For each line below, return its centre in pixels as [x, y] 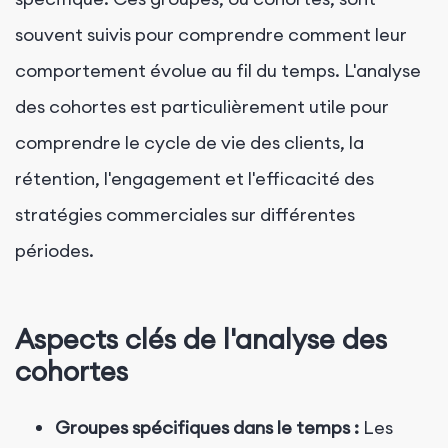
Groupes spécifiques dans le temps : [207, 427]
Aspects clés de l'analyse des [201, 339]
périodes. [54, 250]
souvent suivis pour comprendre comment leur [211, 34]
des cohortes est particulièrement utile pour [202, 106]
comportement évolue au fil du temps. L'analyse [218, 70]
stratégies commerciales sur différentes [185, 214]
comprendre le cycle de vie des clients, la [189, 142]
